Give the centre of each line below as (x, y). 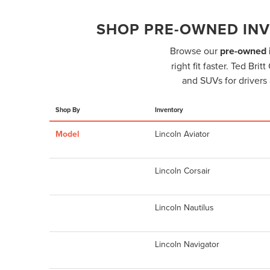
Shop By (68, 109)
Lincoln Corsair (183, 170)
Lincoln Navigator (187, 244)
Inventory (169, 109)
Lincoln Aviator (182, 133)
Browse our (195, 50)
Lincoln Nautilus (184, 207)
